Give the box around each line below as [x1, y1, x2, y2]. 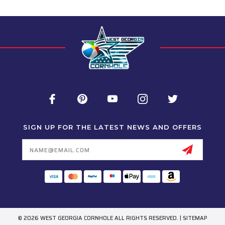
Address [22, 144, 50, 155]
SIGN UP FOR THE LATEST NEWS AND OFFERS [23, 123, 202, 131]
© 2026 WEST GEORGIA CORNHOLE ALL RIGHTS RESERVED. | [18, 213, 183, 222]
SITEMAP [182, 213, 207, 222]
